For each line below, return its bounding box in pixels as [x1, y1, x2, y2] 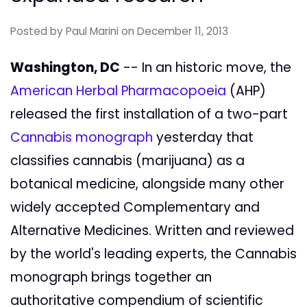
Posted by [10, 24, 66, 39]
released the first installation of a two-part [10, 105, 288, 124]
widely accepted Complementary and [10, 198, 260, 217]
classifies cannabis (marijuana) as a [10, 151, 245, 171]
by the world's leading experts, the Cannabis [10, 245, 297, 264]
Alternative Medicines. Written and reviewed [10, 221, 294, 241]
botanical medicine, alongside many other [10, 175, 284, 194]
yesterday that [153, 128, 254, 147]
